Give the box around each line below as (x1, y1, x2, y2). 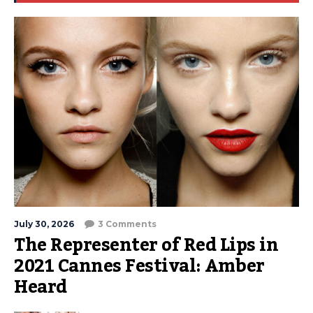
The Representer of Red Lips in (14, 228, 278, 263)
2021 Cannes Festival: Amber (14, 249, 265, 284)
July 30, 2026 (14, 219, 74, 229)
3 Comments (98, 219, 156, 229)
